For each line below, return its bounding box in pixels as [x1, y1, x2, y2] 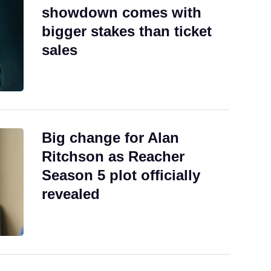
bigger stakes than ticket [42, 23, 212, 40]
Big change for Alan [42, 129, 179, 146]
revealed [42, 186, 100, 203]
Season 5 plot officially [42, 167, 200, 184]
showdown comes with [42, 4, 201, 21]
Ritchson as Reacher [42, 148, 184, 165]
